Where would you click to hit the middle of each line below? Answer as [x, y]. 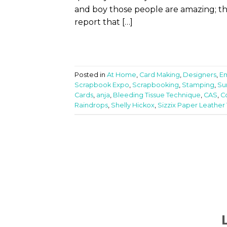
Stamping [198, 85]
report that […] [104, 22]
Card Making [160, 74]
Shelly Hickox [133, 105]
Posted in [91, 74]
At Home [122, 74]
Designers [200, 74]
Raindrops [91, 105]
